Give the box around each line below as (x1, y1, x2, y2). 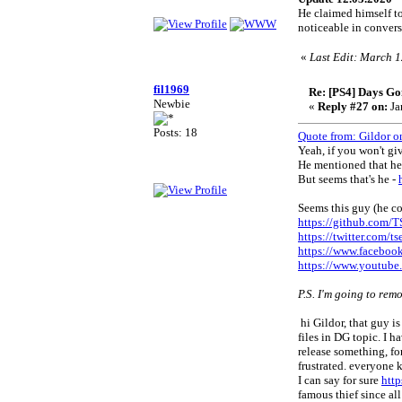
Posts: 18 (153, 126, 197, 139)
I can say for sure (298, 373, 381, 387)
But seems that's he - (298, 172, 398, 186)
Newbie (153, 97, 190, 110)
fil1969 (153, 83, 189, 96)
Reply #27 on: (318, 100, 388, 113)
